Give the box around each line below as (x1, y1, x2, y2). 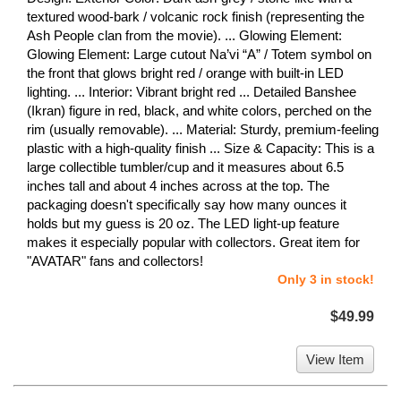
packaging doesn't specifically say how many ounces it (27, 197, 346, 213)
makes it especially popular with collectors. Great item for (27, 235, 360, 251)
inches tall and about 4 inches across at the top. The (27, 178, 329, 194)
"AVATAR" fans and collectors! (27, 253, 203, 269)
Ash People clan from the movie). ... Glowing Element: (27, 28, 342, 44)
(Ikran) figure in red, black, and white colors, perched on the (27, 103, 371, 119)
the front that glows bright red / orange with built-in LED (27, 65, 344, 81)
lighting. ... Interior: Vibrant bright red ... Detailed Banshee (27, 84, 356, 100)
